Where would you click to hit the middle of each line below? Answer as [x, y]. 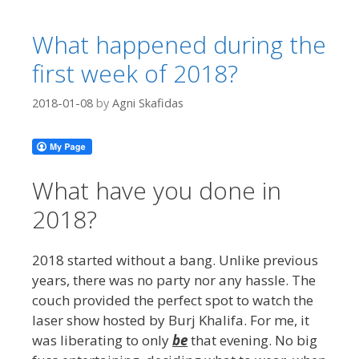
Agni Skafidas [148, 103]
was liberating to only [102, 340]
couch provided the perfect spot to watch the [173, 300]
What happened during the [179, 45]
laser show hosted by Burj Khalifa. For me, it [171, 320]
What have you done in [157, 190]
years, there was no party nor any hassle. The [174, 280]
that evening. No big [252, 340]
